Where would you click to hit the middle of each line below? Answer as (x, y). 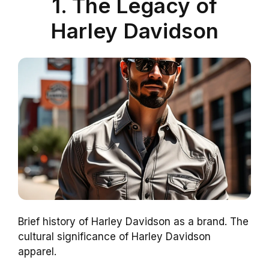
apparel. (37, 251)
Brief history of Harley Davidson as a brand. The (133, 221)
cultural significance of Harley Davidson (114, 236)
